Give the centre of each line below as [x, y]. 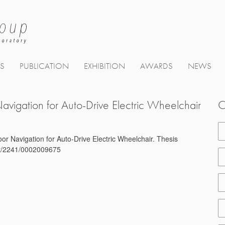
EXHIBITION [104, 66]
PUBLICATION [44, 66]
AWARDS [156, 66]
